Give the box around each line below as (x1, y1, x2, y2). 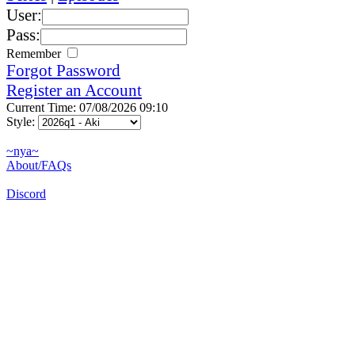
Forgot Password (6, 60, 120, 80)
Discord (6, 186, 46, 200)
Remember (6, 46, 64, 60)
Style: (6, 114, 38, 128)
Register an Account (6, 80, 142, 100)
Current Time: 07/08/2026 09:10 (6, 100, 168, 114)
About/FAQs (6, 158, 71, 172)
